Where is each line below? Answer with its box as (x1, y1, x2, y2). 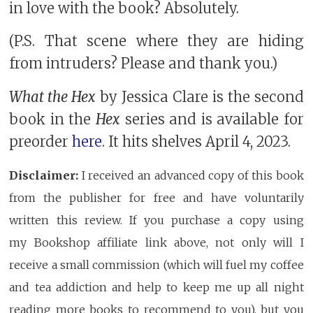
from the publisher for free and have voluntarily (9, 191, 304, 205)
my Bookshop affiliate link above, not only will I (9, 235, 304, 250)
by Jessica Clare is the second (96, 87, 304, 106)
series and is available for (119, 110, 304, 129)
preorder (9, 132, 73, 151)
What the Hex (9, 87, 96, 106)
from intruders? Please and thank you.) (9, 54, 278, 73)
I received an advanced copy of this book (78, 168, 304, 183)
